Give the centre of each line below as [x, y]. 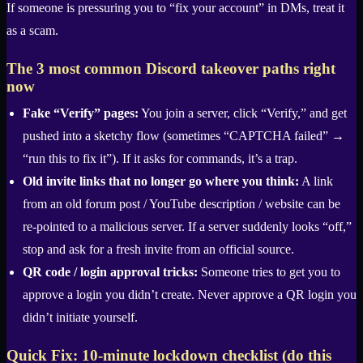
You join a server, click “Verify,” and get [243, 113]
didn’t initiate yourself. [80, 318]
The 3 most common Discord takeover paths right [171, 69]
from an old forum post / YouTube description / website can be [181, 204]
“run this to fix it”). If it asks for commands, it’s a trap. [160, 159]
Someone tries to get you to [269, 272]
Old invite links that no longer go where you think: [161, 181]
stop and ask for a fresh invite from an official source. [158, 250]
